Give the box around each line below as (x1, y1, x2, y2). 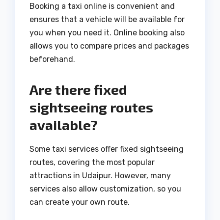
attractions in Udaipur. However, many (29, 171, 171, 181)
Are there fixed (29, 81, 127, 98)
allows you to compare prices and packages (29, 41, 189, 51)
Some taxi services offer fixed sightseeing (29, 144, 184, 154)
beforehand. (29, 55, 75, 64)
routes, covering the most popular (29, 158, 155, 167)
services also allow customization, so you (29, 184, 181, 194)
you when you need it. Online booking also (29, 28, 185, 38)
